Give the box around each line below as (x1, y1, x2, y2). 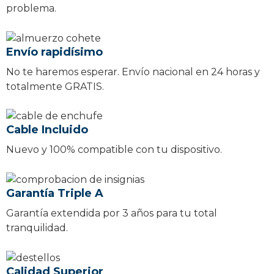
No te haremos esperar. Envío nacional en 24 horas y (6, 65, 260, 78)
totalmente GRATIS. (6, 80, 104, 92)
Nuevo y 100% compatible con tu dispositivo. (6, 144, 222, 156)
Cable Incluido (6, 123, 88, 137)
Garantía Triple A (6, 187, 103, 201)
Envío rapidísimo (6, 45, 103, 59)
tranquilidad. (6, 222, 68, 234)
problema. (6, 2, 56, 14)
